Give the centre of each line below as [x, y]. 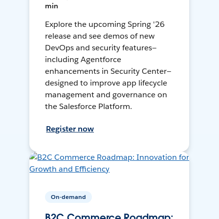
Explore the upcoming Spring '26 [105, 24]
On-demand [69, 197]
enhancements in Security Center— [108, 71]
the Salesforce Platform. [89, 107]
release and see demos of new [100, 36]
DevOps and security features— [101, 48]
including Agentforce [83, 60]
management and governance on [106, 95]
